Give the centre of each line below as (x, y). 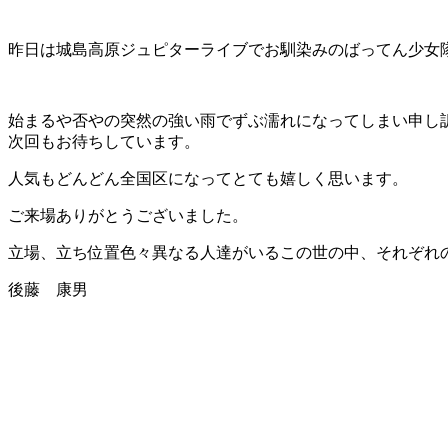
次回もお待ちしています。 (104, 141)
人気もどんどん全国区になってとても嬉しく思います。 (208, 178)
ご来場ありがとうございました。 (128, 215)
